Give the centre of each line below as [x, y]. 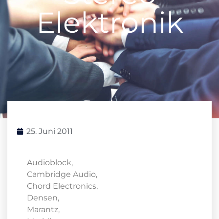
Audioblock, [50, 162]
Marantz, [43, 209]
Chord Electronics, [62, 186]
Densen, [43, 197]
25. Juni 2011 [50, 131]
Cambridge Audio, [62, 174]
